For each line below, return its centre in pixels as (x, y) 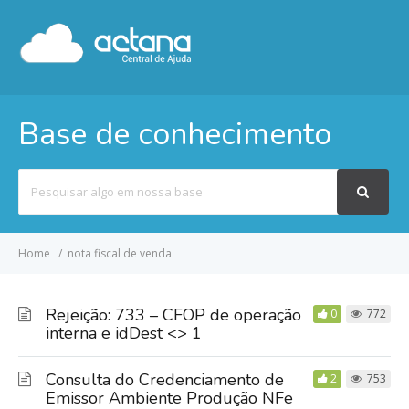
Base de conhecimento (175, 134)
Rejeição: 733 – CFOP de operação (173, 315)
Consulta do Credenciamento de (165, 380)
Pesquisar (46, 179)
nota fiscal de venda (120, 253)
